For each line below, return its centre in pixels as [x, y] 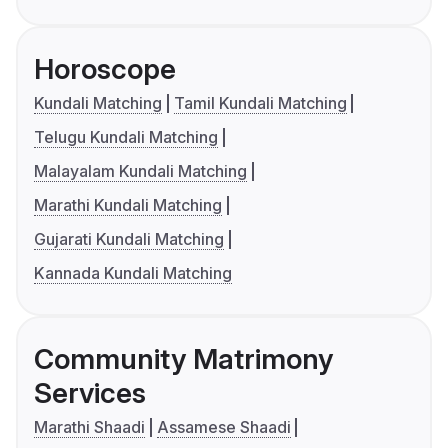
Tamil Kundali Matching [260, 103]
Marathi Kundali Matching [128, 205]
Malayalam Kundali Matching [140, 171]
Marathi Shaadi [89, 427]
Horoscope [105, 69]
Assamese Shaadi [223, 427]
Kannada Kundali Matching [133, 273]
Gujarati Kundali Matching [129, 239]
